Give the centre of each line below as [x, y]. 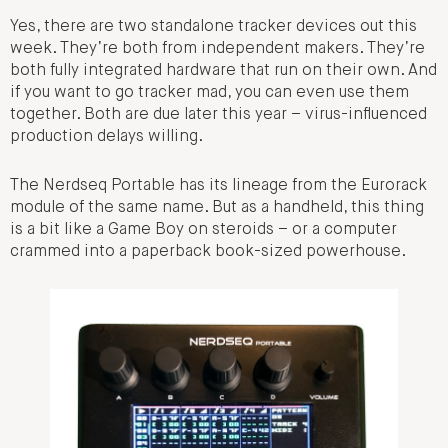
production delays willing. [106, 137]
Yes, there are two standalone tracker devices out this [213, 27]
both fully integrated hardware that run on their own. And [223, 71]
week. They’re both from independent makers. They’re [217, 49]
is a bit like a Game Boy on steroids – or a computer [203, 229]
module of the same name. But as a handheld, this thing [217, 207]
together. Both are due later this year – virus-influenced [218, 115]
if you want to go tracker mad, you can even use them [209, 93]
